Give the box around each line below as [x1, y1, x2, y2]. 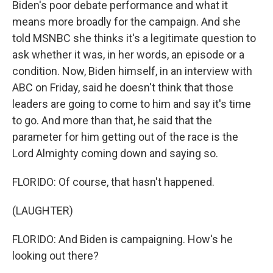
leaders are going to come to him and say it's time [12, 97, 251, 110]
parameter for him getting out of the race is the [12, 130, 238, 143]
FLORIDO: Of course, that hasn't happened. [12, 175, 214, 188]
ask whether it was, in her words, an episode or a [12, 48, 244, 61]
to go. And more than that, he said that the [12, 114, 212, 127]
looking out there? [12, 249, 99, 262]
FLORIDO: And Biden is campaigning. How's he [12, 233, 233, 246]
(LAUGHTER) [12, 204, 73, 217]
